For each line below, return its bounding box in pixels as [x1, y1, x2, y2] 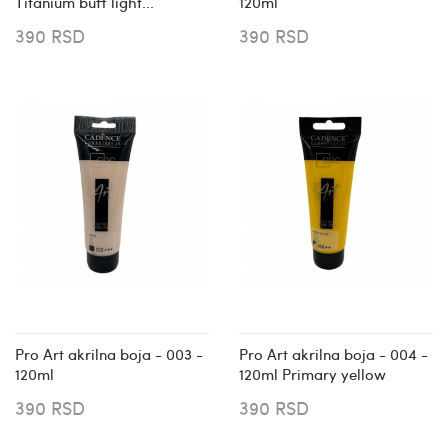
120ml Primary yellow [239, 362, 386, 385]
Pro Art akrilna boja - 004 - [239, 342, 428, 365]
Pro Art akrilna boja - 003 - [15, 342, 203, 365]
